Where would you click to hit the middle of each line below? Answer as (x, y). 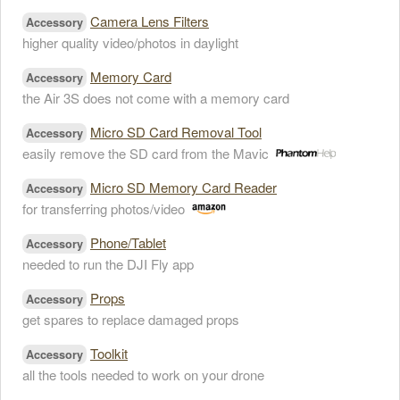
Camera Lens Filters (150, 21)
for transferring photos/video (104, 208)
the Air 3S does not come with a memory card (156, 98)
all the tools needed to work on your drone (143, 375)
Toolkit (109, 353)
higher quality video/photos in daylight (130, 42)
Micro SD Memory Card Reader (183, 187)
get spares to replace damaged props (131, 319)
